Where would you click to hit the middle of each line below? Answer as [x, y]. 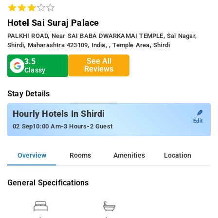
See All [99, 61]
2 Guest [101, 126]
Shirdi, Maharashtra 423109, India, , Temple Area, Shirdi [89, 45]
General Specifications [48, 182]
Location [178, 155]
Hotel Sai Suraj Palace [53, 22]
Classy [35, 70]
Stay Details [29, 93]
